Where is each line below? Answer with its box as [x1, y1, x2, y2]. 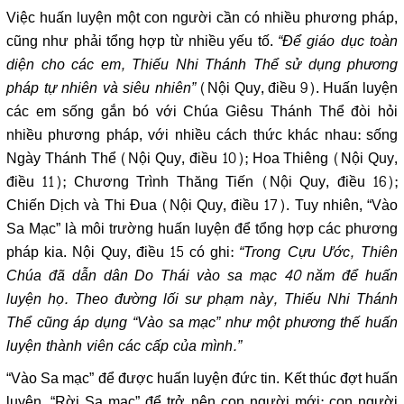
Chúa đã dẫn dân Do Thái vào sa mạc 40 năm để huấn [6, 262, 398, 289]
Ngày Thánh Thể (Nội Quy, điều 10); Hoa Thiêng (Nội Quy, [6, 144, 398, 172]
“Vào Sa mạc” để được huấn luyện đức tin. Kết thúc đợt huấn [6, 364, 398, 392]
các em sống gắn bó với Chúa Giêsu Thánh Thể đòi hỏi [6, 97, 398, 125]
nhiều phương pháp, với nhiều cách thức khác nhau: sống [6, 121, 398, 149]
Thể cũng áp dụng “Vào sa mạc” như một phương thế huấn [6, 308, 398, 336]
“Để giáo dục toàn [278, 27, 398, 55]
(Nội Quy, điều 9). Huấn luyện [195, 74, 399, 102]
